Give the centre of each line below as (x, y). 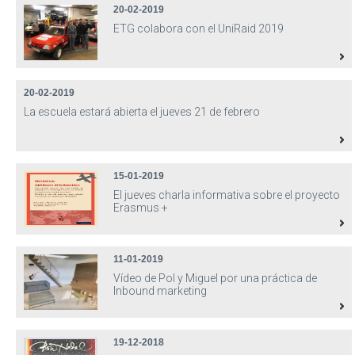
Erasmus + (141, 208)
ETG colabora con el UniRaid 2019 (198, 29)
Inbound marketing (160, 291)
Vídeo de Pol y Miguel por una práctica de (215, 278)
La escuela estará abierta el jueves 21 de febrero (142, 112)
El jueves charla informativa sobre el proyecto (227, 195)
